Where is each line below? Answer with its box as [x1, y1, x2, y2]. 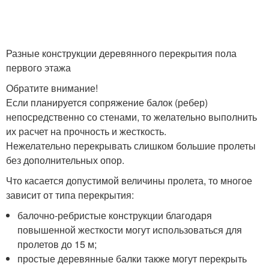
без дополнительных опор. [6, 153, 124, 167]
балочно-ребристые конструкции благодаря [17, 208, 213, 222]
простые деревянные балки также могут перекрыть [17, 252, 247, 265]
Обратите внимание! [6, 81, 98, 95]
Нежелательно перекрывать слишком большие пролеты [6, 139, 256, 153]
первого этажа [6, 61, 71, 74]
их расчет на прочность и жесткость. [6, 124, 166, 138]
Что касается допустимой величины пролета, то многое [6, 174, 252, 187]
